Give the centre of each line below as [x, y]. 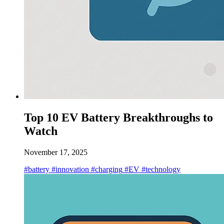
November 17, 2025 [56, 152]
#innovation [69, 169]
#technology [160, 169]
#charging [106, 169]
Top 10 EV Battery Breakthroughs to [118, 117]
